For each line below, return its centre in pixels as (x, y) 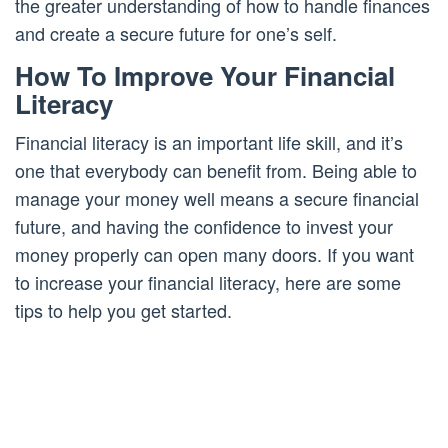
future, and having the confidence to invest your (204, 226)
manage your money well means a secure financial (217, 198)
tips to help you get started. (123, 310)
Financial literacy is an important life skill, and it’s (209, 142)
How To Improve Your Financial (205, 76)
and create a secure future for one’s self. (176, 33)
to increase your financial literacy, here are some (208, 282)
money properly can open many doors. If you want (214, 254)
